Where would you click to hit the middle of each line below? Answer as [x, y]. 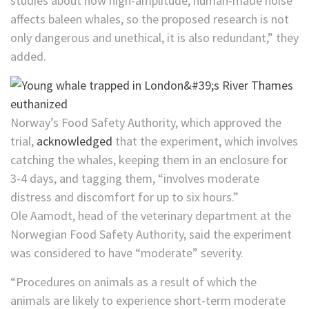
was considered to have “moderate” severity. [127, 253]
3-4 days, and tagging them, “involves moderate [135, 179]
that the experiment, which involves [205, 141]
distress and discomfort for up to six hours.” [124, 197]
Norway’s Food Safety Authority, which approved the [146, 123]
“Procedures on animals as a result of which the [133, 282]
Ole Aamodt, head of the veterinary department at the [151, 216]
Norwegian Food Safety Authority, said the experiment [151, 235]
